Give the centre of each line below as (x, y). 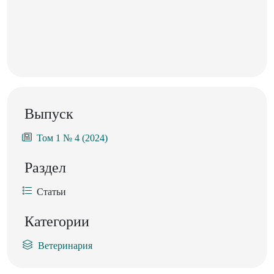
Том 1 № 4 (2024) (72, 138)
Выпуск (49, 114)
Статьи (51, 192)
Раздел (45, 168)
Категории (57, 222)
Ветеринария (65, 246)
